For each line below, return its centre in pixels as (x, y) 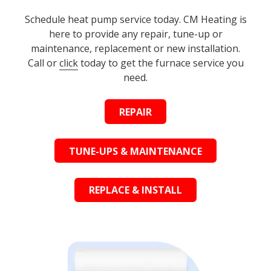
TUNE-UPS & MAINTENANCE (135, 151)
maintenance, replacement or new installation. (135, 49)
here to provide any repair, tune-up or (135, 34)
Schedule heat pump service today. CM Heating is (135, 20)
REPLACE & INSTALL (135, 190)
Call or (43, 63)
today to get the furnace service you (161, 63)
